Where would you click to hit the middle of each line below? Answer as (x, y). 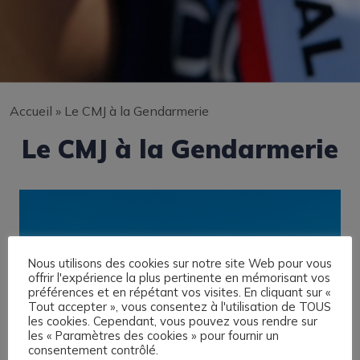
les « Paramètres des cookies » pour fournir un (153, 335)
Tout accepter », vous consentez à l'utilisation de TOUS (180, 306)
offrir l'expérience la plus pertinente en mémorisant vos (179, 277)
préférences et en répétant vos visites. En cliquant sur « (180, 292)
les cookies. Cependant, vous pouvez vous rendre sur (173, 321)
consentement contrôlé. (93, 350)
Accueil (31, 111)
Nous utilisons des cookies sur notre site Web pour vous (180, 263)
